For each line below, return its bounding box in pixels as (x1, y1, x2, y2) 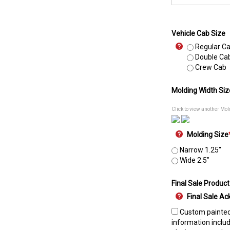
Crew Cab (194, 63, 226, 71)
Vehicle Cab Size (171, 29, 225, 37)
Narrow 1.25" (178, 146, 221, 154)
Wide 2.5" (178, 156, 209, 164)
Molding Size (187, 130, 228, 139)
